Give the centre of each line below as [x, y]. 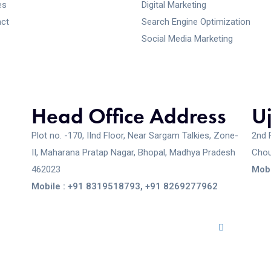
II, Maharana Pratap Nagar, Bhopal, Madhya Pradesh [134, 152]
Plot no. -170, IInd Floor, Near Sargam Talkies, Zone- [135, 135]
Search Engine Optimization [196, 22]
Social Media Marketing [187, 39]
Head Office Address [129, 116]
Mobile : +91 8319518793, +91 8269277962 [125, 186]
